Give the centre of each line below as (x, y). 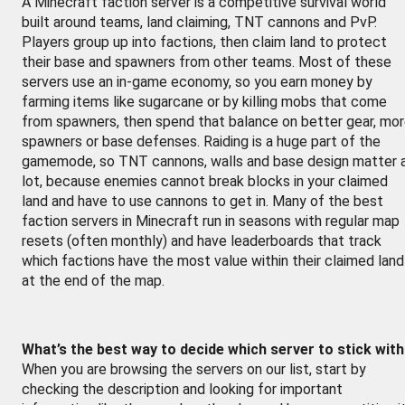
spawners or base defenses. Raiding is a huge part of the (201, 141)
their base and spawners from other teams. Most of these (207, 62)
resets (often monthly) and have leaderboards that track (202, 241)
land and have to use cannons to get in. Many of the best (202, 201)
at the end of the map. (93, 281)
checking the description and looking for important (182, 389)
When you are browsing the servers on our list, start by (194, 369)
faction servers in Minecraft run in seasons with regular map (211, 221)
